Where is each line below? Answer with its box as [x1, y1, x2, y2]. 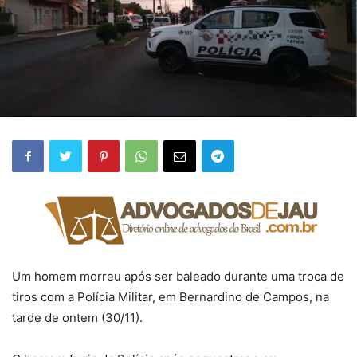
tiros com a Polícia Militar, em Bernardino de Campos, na [12, 289, 329, 305]
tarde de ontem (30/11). [12, 310, 143, 326]
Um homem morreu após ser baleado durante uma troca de [12, 269, 344, 284]
